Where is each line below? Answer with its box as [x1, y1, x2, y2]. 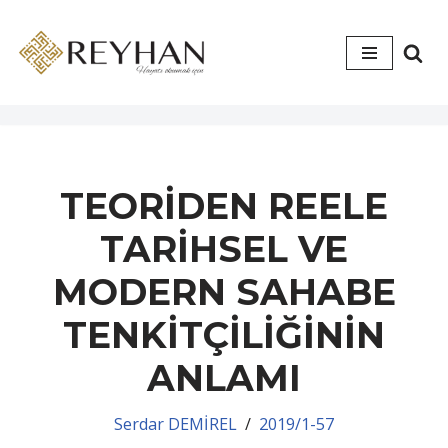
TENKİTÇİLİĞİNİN [63, 313, 385, 357]
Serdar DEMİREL [114, 413, 237, 435]
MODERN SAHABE [52, 270, 396, 314]
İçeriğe [15, 44, 72, 68]
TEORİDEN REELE [60, 184, 388, 228]
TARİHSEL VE [100, 227, 348, 271]
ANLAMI [147, 356, 301, 400]
